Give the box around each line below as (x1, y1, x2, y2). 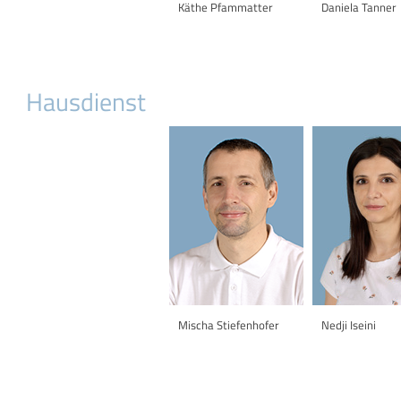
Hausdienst (26, 81, 146, 121)
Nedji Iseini (321, 315, 376, 334)
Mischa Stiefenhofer (178, 315, 279, 334)
